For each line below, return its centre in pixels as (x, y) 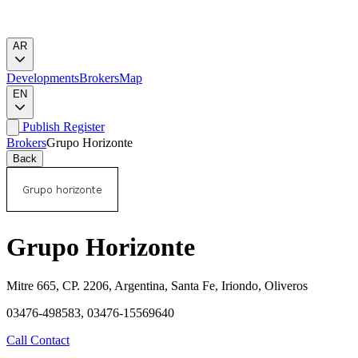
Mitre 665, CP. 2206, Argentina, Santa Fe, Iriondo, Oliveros (157, 286)
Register (82, 127)
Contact (48, 340)
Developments (43, 78)
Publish (40, 127)
